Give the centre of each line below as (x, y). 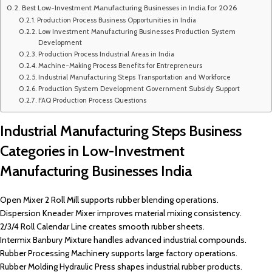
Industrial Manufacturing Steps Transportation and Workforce (135, 77)
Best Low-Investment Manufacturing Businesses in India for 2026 (129, 8)
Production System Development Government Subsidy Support (139, 89)
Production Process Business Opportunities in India (117, 20)
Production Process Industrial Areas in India (107, 54)
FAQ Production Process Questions (93, 100)
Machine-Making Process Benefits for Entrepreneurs (121, 66)
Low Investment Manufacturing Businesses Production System (137, 32)
